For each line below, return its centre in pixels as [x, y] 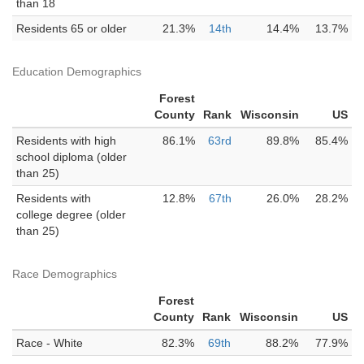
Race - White [50, 343]
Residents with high [66, 141]
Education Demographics [77, 71]
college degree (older [71, 214]
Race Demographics [65, 274]
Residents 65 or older [71, 28]
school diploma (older [71, 157]
